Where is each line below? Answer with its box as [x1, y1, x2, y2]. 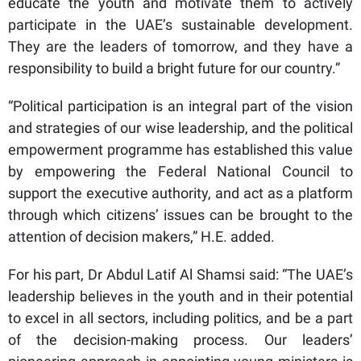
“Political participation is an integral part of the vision [8, 98, 353, 115]
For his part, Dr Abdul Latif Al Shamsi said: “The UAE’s [8, 266, 353, 284]
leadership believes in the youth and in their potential [8, 288, 353, 305]
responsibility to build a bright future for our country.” [8, 60, 340, 77]
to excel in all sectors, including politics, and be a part [8, 309, 353, 327]
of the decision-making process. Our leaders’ [8, 331, 353, 349]
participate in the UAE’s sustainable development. [8, 16, 353, 34]
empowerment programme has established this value [8, 141, 353, 159]
